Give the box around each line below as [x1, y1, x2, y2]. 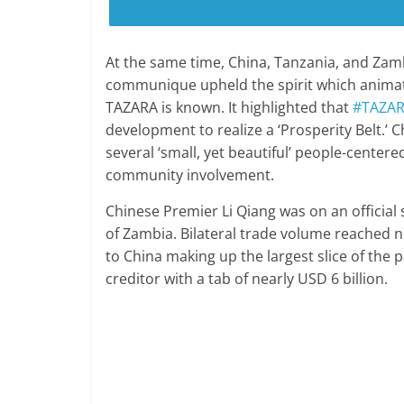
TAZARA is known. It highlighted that [106, 97, 353, 118]
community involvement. [106, 165, 274, 186]
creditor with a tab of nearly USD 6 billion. [106, 269, 388, 289]
